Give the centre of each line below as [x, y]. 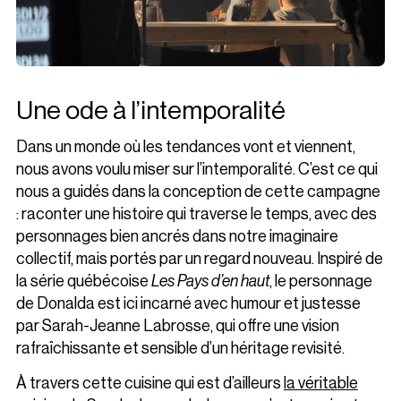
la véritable [320, 384]
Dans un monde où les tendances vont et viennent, [185, 146]
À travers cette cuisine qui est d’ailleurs [149, 384]
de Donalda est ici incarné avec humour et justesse [188, 303]
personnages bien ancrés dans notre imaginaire [177, 236]
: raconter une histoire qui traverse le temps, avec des [196, 213]
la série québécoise [83, 281]
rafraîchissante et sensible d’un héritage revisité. [180, 348]
